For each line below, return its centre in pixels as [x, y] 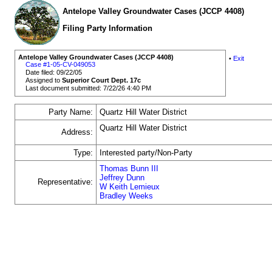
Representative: [65, 182]
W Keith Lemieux [130, 187]
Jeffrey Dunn [122, 178]
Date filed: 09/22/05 [54, 73]
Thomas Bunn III [129, 169]
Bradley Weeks [127, 196]
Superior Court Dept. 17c [102, 80]
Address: [77, 132]
